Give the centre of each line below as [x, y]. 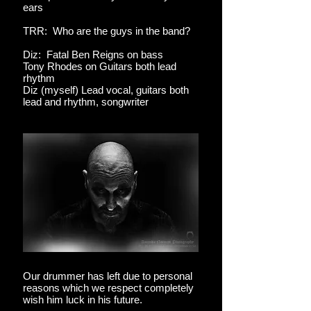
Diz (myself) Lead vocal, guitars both [106, 90]
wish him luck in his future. [83, 300]
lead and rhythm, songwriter [86, 102]
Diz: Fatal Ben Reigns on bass [93, 54]
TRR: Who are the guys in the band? [108, 31]
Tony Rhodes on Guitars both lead [100, 66]
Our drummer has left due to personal [108, 276]
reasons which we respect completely [108, 288]
